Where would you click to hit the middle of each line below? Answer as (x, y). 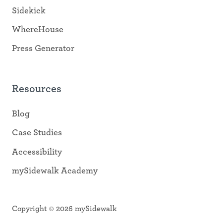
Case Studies (37, 133)
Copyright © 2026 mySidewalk (64, 208)
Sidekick (29, 11)
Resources (37, 89)
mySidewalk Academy (55, 171)
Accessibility (37, 152)
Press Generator (43, 49)
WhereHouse (38, 30)
